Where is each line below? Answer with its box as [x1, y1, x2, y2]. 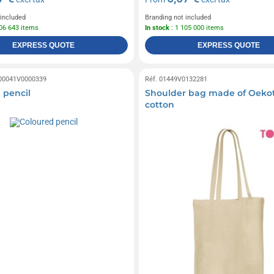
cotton [144, 98, 174, 110]
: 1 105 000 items [169, 23, 224, 32]
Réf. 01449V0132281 [144, 75, 207, 83]
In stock [144, 23, 169, 32]
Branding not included [144, 13, 211, 21]
